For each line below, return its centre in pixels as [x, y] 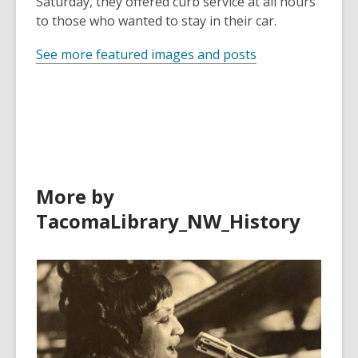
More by [75, 197]
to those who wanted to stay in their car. [156, 21]
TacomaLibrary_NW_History [168, 221]
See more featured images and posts [146, 55]
